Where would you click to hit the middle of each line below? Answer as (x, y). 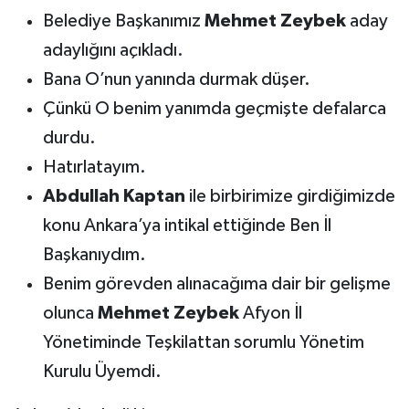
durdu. (69, 137)
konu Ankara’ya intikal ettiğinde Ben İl (187, 225)
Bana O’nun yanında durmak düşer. (176, 79)
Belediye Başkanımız (123, 21)
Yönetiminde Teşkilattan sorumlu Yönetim (203, 342)
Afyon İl (270, 313)
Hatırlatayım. (94, 167)
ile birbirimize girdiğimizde (290, 196)
